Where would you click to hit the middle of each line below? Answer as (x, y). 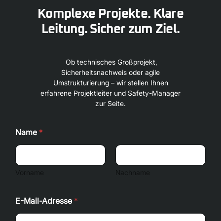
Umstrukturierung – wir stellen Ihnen (110, 83)
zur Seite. (110, 103)
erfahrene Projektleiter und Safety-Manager (110, 93)
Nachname (133, 172)
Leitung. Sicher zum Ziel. (110, 29)
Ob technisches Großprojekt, (110, 62)
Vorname (30, 172)
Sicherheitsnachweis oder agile (110, 72)
